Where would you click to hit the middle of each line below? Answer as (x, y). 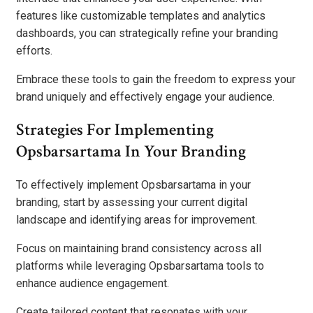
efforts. (34, 50)
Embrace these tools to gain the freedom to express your (156, 79)
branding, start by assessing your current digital (132, 203)
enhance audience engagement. (93, 284)
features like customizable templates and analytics (141, 15)
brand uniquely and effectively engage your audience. (145, 96)
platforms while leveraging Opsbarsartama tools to (140, 266)
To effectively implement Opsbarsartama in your (133, 185)
